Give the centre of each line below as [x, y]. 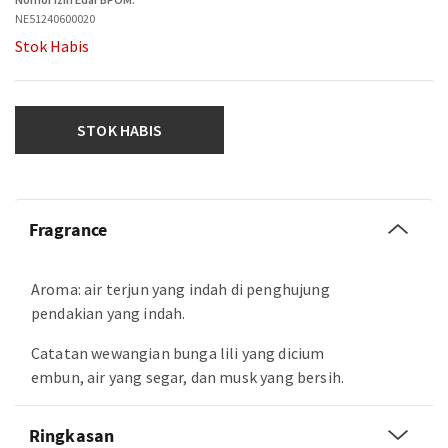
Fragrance [68, 229]
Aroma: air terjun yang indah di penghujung [180, 289]
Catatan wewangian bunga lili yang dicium [178, 353]
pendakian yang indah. [108, 313]
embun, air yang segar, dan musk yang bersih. [188, 377]
